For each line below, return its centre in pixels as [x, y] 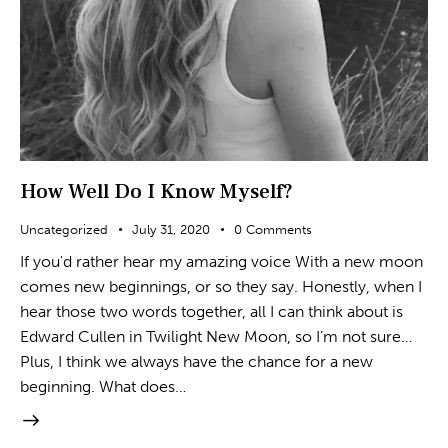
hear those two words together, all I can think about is [211, 311]
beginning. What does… [103, 386]
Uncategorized [64, 230]
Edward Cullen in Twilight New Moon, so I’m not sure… [216, 336]
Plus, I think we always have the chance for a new [196, 361]
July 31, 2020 [171, 230]
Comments [278, 230]
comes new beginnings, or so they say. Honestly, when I [221, 286]
